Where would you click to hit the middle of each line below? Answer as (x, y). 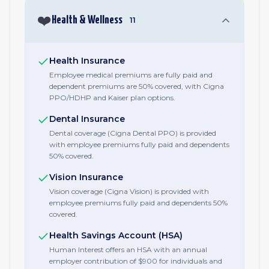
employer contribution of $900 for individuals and (136, 261)
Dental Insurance (87, 119)
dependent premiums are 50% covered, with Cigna (137, 86)
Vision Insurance (86, 177)
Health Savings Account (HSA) (116, 235)
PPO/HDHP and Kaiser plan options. (112, 98)
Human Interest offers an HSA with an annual (128, 249)
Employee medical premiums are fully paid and (131, 75)
